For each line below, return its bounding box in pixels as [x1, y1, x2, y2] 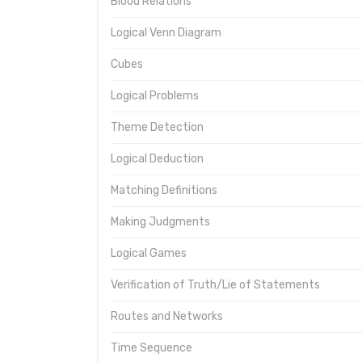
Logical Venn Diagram [111, 26, 221, 40]
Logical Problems [111, 89, 199, 103]
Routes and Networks [111, 309, 223, 323]
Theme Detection [111, 120, 204, 134]
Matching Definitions [111, 183, 217, 197]
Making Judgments [111, 215, 210, 229]
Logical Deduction [111, 152, 204, 166]
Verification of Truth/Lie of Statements [111, 278, 320, 292]
